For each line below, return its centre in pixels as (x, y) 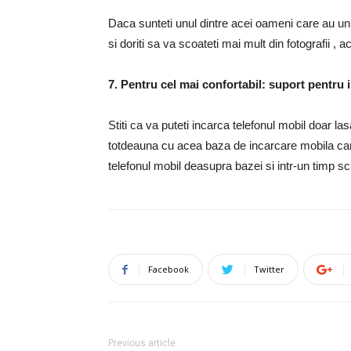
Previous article (142, 343)
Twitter (269, 269)
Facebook (168, 269)
